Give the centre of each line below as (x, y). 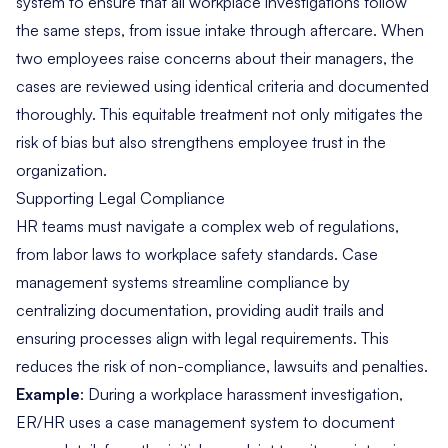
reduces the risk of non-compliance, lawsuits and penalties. (222, 365)
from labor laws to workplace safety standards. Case (197, 253)
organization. (61, 169)
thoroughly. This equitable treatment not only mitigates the (219, 113)
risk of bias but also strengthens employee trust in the (201, 141)
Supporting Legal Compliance (120, 197)
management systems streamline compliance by (183, 281)
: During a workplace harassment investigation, (241, 393)
